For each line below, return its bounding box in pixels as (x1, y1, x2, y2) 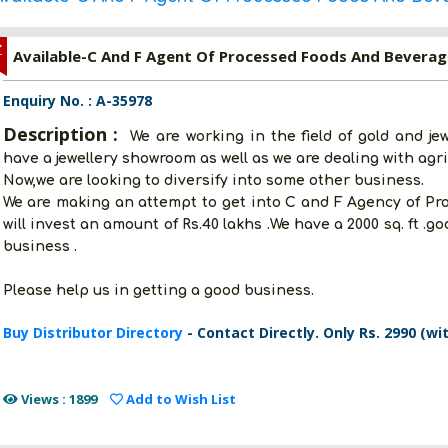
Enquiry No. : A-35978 (2, 91, 152, 110)
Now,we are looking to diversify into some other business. (2, 173, 424, 188)
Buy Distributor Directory (2, 323, 187, 342)
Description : (2, 122, 126, 146)
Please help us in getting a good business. (2, 283, 314, 298)
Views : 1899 (17, 390, 97, 408)
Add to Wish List (122, 390, 236, 408)
